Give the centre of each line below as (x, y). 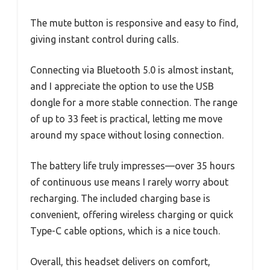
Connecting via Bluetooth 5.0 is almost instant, (132, 70)
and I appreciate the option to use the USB (122, 86)
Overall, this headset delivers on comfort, (120, 262)
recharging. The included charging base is (120, 199)
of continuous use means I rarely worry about (129, 182)
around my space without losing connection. (127, 135)
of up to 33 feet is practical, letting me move (126, 119)
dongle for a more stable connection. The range (134, 103)
